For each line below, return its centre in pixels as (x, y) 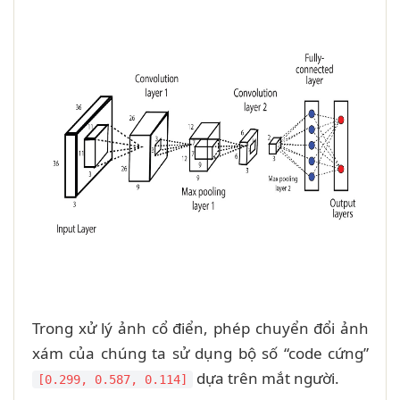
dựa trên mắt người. (266, 378)
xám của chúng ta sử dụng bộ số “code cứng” (200, 353)
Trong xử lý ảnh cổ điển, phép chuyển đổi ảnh (200, 328)
